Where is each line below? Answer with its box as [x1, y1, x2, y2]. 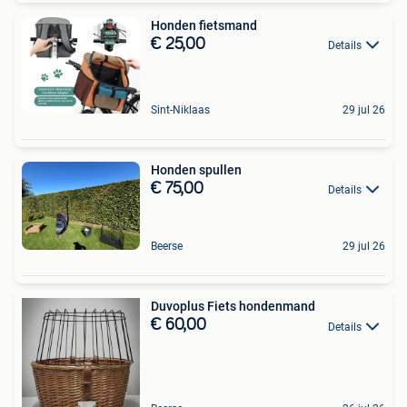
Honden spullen [151, 162, 242, 177]
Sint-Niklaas [151, 103, 210, 116]
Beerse [151, 240, 183, 253]
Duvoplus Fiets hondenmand [151, 299, 315, 314]
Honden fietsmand [151, 17, 257, 33]
